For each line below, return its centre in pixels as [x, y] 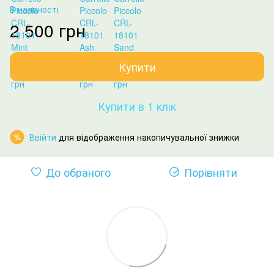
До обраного [78, 172]
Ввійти [43, 137]
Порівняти [210, 172]
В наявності [34, 9]
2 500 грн [48, 30]
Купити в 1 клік [137, 106]
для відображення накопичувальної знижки [148, 137]
